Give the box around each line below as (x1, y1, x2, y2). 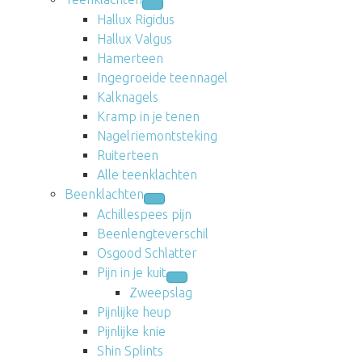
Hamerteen (97, 50, 163, 65)
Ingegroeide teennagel (97, 69, 228, 85)
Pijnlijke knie (97, 323, 166, 339)
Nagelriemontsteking (97, 128, 217, 143)
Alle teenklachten (97, 166, 197, 182)
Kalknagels (97, 89, 158, 104)
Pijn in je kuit (97, 264, 166, 280)
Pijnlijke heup (97, 304, 171, 319)
